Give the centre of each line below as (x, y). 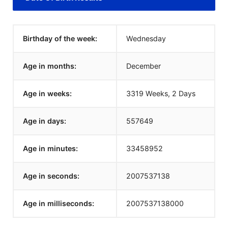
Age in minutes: (50, 148)
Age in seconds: (51, 176)
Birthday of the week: (60, 38)
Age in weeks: (47, 93)
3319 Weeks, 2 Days (161, 93)
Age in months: (50, 66)
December (144, 66)
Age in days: (45, 121)
